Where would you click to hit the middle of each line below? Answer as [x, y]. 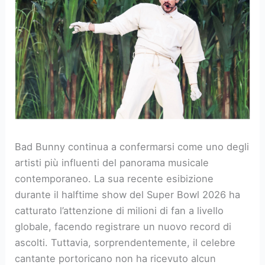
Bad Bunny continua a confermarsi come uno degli [132, 146]
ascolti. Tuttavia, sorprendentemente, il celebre [125, 242]
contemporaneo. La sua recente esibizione [114, 178]
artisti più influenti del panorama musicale [112, 162]
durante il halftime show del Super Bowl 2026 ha [128, 194]
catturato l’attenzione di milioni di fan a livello [119, 210]
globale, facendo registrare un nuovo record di [123, 226]
